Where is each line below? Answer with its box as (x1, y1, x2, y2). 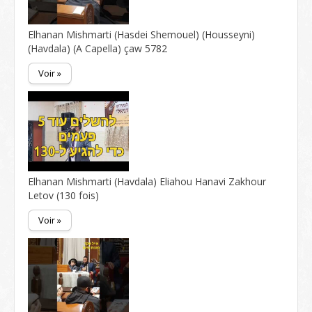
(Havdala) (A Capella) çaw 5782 (28, 42, 167, 55)
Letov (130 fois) (28, 189, 99, 202)
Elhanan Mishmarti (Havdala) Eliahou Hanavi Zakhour (28, 175, 266, 188)
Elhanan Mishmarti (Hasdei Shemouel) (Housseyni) (28, 28, 255, 41)
